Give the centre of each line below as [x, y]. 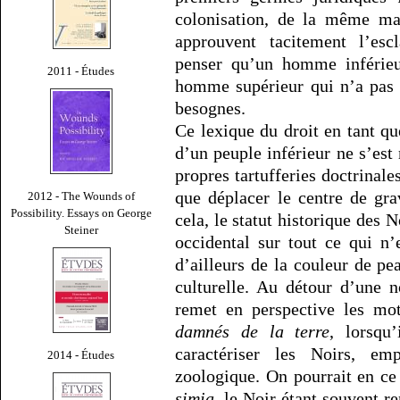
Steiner [81, 229]
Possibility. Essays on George [81, 212]
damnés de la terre [253, 332]
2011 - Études [81, 71]
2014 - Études [81, 354]
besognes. [210, 108]
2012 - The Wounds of [81, 196]
